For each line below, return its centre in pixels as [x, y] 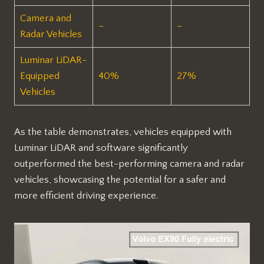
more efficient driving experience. [86, 195]
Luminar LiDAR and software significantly [101, 148]
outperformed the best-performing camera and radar [129, 164]
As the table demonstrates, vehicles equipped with [123, 132]
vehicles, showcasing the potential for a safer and [120, 179]
